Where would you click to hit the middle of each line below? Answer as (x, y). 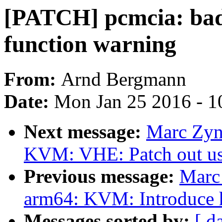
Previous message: (102, 176)
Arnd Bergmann (124, 79)
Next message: (85, 132)
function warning (90, 44)
